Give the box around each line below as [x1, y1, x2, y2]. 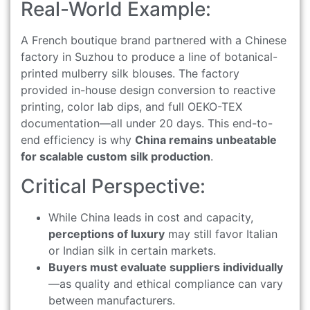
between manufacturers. [48, 293, 175, 307]
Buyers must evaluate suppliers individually [48, 259, 283, 274]
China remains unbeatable [135, 133, 277, 147]
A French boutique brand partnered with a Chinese [21, 33, 286, 48]
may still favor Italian [165, 226, 277, 241]
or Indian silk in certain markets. [48, 243, 216, 257]
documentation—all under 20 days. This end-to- [21, 116, 273, 131]
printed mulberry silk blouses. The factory [21, 66, 239, 81]
